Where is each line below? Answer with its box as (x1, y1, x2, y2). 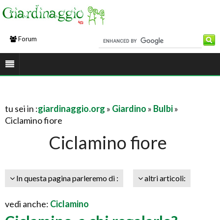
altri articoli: (143, 173, 186, 183)
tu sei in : (5, 103, 38, 114)
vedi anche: (5, 198, 50, 209)
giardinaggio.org (38, 103, 105, 114)
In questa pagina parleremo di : (15, 173, 118, 183)
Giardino (112, 103, 146, 114)
